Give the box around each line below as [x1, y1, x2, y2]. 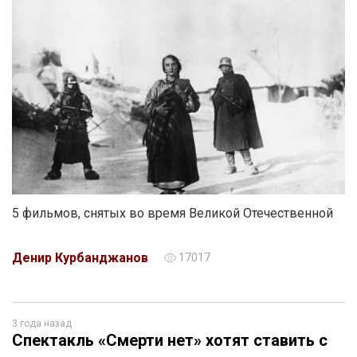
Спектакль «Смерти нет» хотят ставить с [12, 331, 328, 350]
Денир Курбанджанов [12, 250, 148, 265]
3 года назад [12, 318, 72, 329]
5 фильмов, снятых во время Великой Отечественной [12, 206, 333, 221]
